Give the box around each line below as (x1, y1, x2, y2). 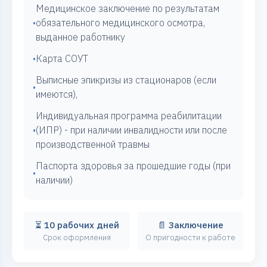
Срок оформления (43, 232, 111, 243)
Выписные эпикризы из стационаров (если (36, 74, 216, 86)
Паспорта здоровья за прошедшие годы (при (36, 160, 231, 172)
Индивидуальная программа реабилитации (36, 110, 222, 122)
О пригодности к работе (145, 232, 235, 243)
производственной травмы (36, 138, 150, 151)
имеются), (36, 88, 77, 101)
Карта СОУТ (36, 52, 88, 65)
